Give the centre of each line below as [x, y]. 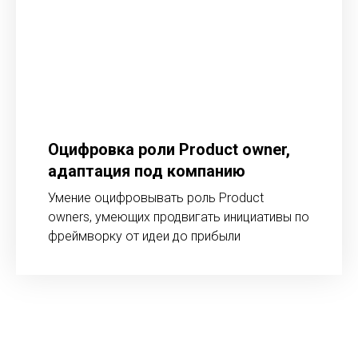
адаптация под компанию [147, 171]
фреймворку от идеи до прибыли [144, 236]
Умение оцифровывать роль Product [156, 198]
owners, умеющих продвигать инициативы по [179, 217]
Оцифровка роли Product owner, [169, 149]
